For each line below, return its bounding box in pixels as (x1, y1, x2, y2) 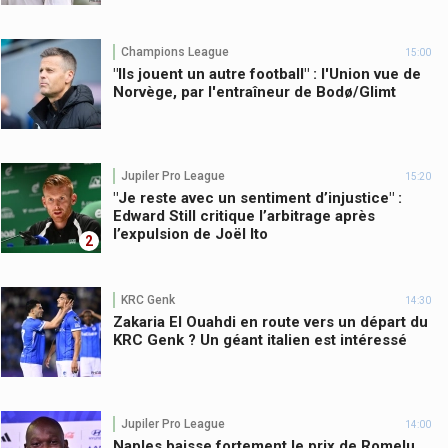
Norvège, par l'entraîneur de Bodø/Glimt (113, 83, 396, 102)
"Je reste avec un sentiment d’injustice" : (113, 189, 402, 208)
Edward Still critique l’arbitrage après (113, 207, 375, 226)
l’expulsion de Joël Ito (113, 225, 268, 244)
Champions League (121, 44, 229, 59)
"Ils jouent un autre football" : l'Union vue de (113, 65, 421, 84)
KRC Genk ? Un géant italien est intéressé (113, 331, 407, 350)
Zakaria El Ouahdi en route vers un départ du (113, 313, 428, 332)
